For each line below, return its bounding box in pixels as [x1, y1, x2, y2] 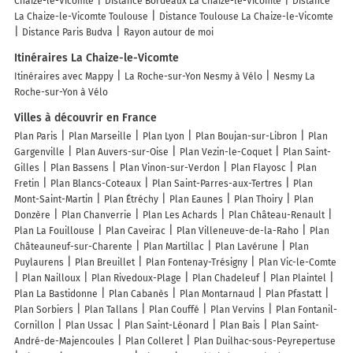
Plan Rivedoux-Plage [91, 273, 181, 284]
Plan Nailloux [22, 273, 80, 284]
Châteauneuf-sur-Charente [14, 241, 132, 253]
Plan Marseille [69, 131, 132, 143]
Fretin [14, 178, 39, 190]
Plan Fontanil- [276, 304, 337, 316]
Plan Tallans [84, 304, 138, 316]
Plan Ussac [65, 320, 113, 332]
